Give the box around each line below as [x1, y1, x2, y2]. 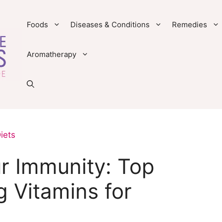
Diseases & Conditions [70, 20, 150, 29]
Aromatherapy [26, 50, 76, 59]
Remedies [171, 20, 207, 29]
